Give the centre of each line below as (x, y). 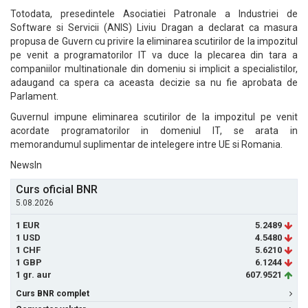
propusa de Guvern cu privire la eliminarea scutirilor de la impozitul (154, 41)
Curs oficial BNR (57, 189)
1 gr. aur (34, 275)
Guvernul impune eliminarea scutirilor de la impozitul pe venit (154, 117)
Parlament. (34, 96)
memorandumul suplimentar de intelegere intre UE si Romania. (146, 144)
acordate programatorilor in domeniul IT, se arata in (154, 131)
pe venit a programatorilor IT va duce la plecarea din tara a (154, 55)
